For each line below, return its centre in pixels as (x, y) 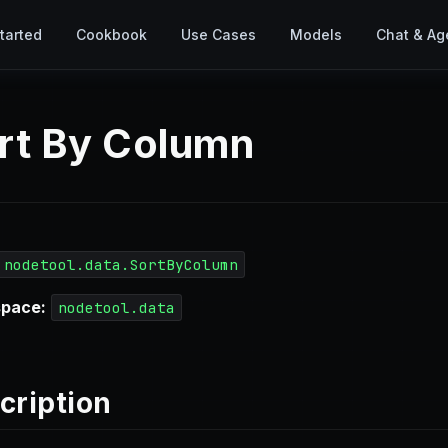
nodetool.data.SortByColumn (120, 264)
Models (316, 34)
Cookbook (111, 34)
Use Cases (218, 34)
